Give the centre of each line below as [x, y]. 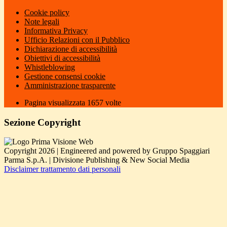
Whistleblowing [50, 67]
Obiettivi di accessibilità [62, 58]
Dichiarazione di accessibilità [71, 49]
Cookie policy [47, 12]
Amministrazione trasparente [70, 85]
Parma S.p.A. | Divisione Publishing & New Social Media [97, 160]
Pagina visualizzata [56, 102]
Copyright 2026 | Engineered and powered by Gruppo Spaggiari [107, 151]
